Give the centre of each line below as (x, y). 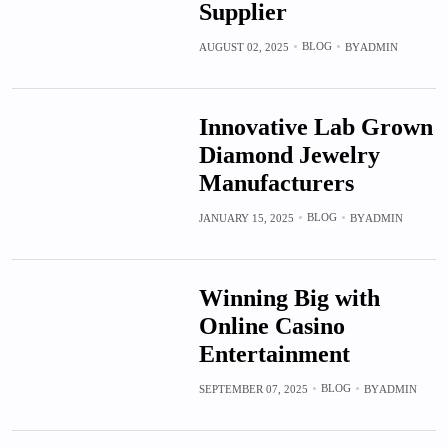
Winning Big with (289, 297)
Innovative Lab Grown (315, 126)
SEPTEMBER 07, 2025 (253, 388)
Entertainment (274, 353)
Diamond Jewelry (289, 154)
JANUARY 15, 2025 (246, 217)
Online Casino (271, 325)
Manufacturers (276, 182)
